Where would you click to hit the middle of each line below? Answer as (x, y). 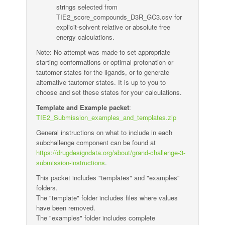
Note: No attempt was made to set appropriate (103, 52)
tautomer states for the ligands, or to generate (103, 72)
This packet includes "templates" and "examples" (108, 178)
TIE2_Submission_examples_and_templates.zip (106, 117)
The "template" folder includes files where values (107, 198)
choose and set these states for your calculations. (109, 92)
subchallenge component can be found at (96, 142)
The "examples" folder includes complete (96, 218)
